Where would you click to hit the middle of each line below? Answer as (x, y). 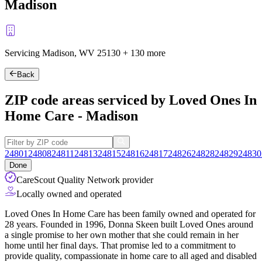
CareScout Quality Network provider (85, 180)
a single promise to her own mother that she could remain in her (122, 235)
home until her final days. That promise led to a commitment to (120, 246)
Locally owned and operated (69, 194)
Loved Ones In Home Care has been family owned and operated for (130, 214)
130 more (148, 53)
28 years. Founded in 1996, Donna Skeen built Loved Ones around (129, 225)
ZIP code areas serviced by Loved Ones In (131, 100)
